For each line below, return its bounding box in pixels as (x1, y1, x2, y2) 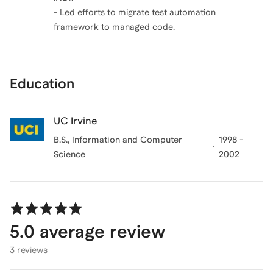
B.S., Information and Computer (54, 135, 182, 144)
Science (54, 149, 85, 159)
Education (10, 76, 74, 91)
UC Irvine (54, 115, 97, 127)
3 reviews (10, 245, 48, 255)
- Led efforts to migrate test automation (54, 7, 216, 17)
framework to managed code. (54, 22, 175, 32)
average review (35, 221, 165, 241)
